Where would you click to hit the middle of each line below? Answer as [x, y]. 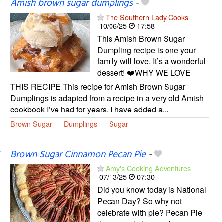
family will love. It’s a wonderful [151, 61]
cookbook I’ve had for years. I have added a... [89, 110]
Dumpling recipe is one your [146, 50]
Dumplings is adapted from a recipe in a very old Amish [107, 98]
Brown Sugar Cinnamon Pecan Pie [78, 155]
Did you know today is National [151, 190]
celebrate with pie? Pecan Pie [149, 213]
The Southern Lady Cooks [147, 17]
